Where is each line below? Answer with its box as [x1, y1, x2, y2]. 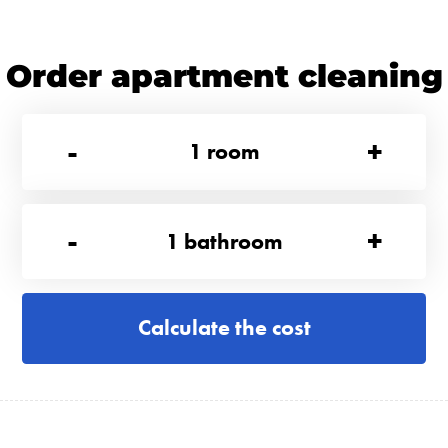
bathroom [183, 227, 283, 255]
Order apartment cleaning [5, 57, 443, 96]
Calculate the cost [137, 314, 311, 342]
